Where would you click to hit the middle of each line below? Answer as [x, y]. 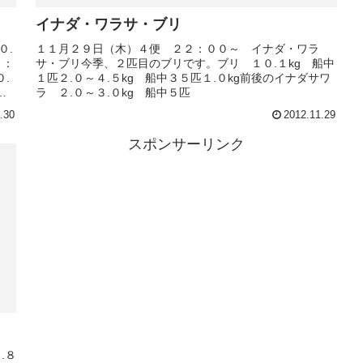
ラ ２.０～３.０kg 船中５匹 [113, 93]
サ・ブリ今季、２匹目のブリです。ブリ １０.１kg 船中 [185, 64]
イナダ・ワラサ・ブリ [109, 25]
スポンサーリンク [186, 145]
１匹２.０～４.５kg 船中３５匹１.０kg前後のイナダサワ [183, 78]
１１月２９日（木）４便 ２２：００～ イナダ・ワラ [177, 49]
